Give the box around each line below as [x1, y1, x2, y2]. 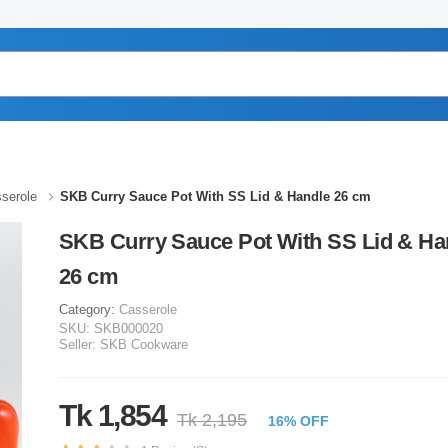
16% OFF [268, 413, 329, 429]
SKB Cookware [100, 337, 188, 352]
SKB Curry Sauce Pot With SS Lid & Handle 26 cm [60, 189, 371, 204]
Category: [59, 302, 119, 317]
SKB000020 [94, 321, 163, 336]
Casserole [119, 302, 177, 317]
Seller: [59, 337, 96, 352]
